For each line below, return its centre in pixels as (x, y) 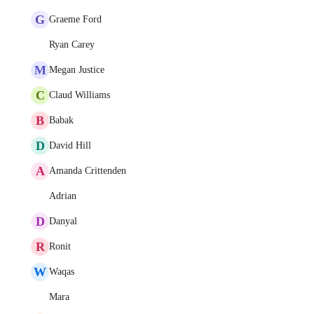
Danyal (63, 221)
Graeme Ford (75, 19)
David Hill (70, 145)
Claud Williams (80, 95)
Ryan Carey (72, 45)
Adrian (63, 196)
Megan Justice (77, 70)
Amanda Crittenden (88, 171)
